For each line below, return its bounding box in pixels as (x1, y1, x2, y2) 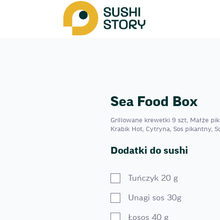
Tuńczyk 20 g (128, 174, 178, 182)
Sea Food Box (110, 95, 198, 109)
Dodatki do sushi (110, 146, 188, 156)
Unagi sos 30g (128, 193, 181, 202)
